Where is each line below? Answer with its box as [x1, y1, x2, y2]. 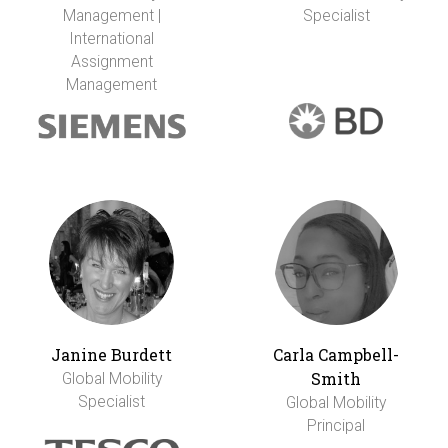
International [69, 28, 155, 48]
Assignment [70, 51, 153, 71]
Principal [307, 415, 366, 435]
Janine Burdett [51, 343, 173, 365]
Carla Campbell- [273, 343, 400, 365]
